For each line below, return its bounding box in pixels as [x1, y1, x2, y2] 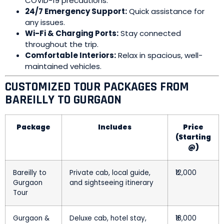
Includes [98, 122, 131, 132]
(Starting [175, 132, 211, 142]
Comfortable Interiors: [25, 49, 116, 60]
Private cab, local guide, [69, 168, 150, 177]
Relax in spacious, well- [116, 49, 202, 60]
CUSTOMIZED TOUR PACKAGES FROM [5, 79, 189, 95]
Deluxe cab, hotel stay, [69, 213, 146, 223]
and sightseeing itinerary [69, 178, 153, 187]
